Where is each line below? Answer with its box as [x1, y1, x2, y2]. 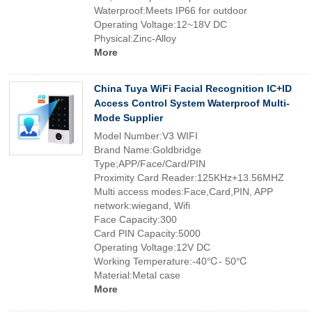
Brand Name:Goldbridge [94, 144, 201, 155]
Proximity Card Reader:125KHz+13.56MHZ [94, 172, 284, 183]
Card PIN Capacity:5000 [94, 228, 201, 239]
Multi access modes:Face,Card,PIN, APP [94, 186, 273, 197]
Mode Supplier [94, 112, 163, 123]
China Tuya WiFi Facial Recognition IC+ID [94, 83, 292, 94]
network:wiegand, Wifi [94, 200, 190, 211]
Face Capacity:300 [94, 214, 177, 225]
